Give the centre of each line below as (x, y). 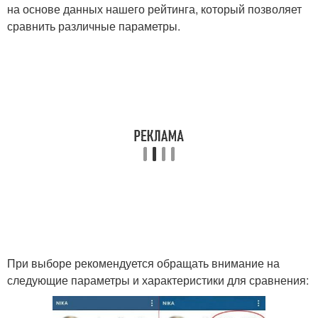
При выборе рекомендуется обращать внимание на (143, 263)
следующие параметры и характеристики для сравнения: (158, 280)
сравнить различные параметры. (94, 26)
